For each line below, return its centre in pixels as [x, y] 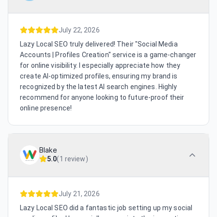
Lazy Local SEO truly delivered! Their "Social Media [99, 44]
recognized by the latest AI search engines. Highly [99, 87]
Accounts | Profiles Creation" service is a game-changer [108, 55]
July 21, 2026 [79, 194]
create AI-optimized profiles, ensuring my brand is [99, 76]
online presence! [46, 108]
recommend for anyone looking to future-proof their [102, 98]
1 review [72, 159]
